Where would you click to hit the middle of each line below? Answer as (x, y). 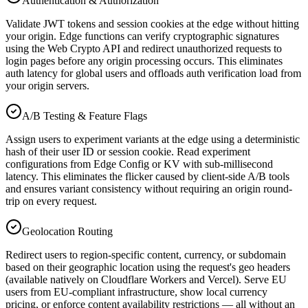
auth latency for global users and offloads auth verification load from (153, 74)
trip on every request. (51, 201)
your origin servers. (47, 86)
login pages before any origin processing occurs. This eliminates (144, 61)
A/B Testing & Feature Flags (85, 116)
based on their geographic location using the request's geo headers (148, 267)
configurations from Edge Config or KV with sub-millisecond (139, 164)
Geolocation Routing (67, 232)
